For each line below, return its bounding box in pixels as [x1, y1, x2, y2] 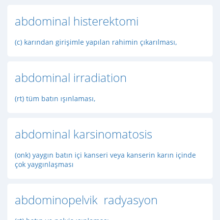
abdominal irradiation [15, 69, 127, 85]
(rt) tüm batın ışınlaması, [15, 94, 95, 103]
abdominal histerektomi [15, 13, 138, 29]
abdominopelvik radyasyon [15, 192, 158, 208]
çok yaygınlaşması [15, 160, 74, 169]
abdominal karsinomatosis [15, 126, 152, 142]
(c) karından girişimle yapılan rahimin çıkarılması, [15, 37, 177, 47]
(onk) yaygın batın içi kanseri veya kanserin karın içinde [15, 150, 196, 160]
